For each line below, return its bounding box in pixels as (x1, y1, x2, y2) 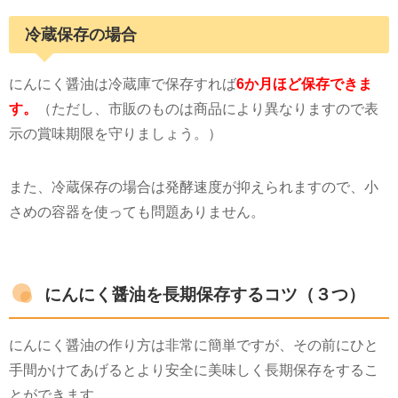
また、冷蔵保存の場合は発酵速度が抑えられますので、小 (9, 179, 378, 195)
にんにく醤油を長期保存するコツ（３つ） (44, 285, 365, 303)
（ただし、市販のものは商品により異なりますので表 (37, 101, 378, 116)
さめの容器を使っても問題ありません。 (9, 204, 265, 219)
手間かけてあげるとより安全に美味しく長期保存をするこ (9, 362, 378, 377)
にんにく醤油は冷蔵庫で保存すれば (9, 76, 236, 92)
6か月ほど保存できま (236, 76, 372, 92)
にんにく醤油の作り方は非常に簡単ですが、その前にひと (9, 338, 378, 352)
